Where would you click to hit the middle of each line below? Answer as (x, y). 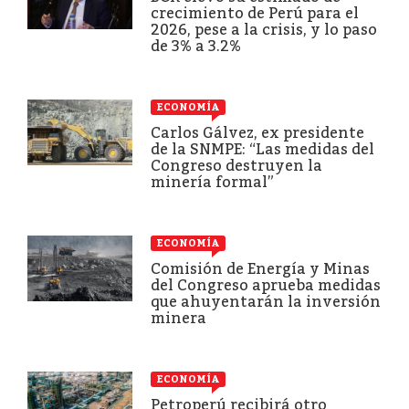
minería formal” (212, 182)
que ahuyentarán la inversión (266, 301)
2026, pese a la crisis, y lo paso (264, 29)
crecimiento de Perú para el (255, 13)
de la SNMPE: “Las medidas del (262, 149)
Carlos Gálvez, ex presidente (257, 132)
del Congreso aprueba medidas (266, 285)
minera (178, 318)
